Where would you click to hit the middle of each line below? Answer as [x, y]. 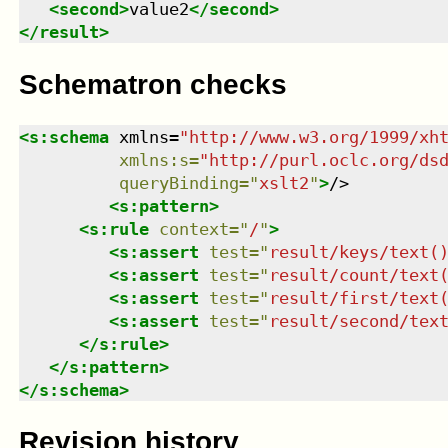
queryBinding [178, 182]
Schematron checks [152, 84]
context [193, 228]
